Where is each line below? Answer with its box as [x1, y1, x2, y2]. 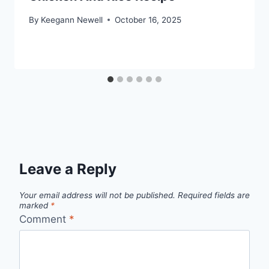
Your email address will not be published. [19, 190, 175, 200]
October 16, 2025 [115, 14, 182, 25]
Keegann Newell [41, 14, 103, 25]
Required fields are [178, 190, 250, 200]
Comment [19, 213, 69, 226]
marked [19, 201, 50, 210]
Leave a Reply [19, 160, 116, 178]
